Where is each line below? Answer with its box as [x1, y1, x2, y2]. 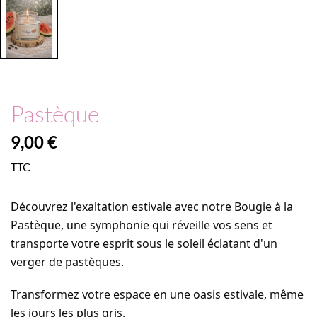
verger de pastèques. [11, 253, 124, 270]
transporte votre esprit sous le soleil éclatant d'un [11, 235, 277, 251]
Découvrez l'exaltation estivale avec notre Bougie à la [11, 198, 293, 214]
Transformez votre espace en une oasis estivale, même [11, 286, 304, 302]
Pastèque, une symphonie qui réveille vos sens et [11, 217, 272, 233]
